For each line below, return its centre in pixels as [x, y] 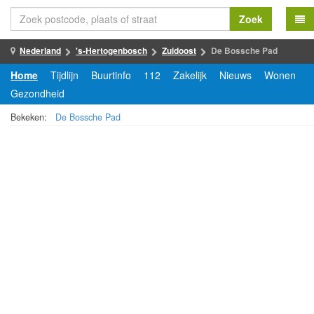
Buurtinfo [111, 75]
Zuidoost [179, 50]
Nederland [40, 50]
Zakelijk [190, 75]
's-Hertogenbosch [111, 50]
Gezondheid [37, 93]
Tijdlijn [64, 75]
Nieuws [235, 75]
